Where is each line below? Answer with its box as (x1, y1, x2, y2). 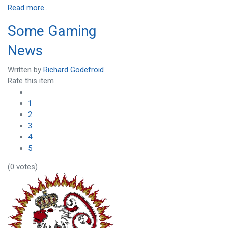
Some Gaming (8, 22, 96, 39)
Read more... (8, 3, 49, 12)
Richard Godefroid (43, 65, 104, 75)
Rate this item (8, 76, 54, 86)
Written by (8, 65, 43, 75)
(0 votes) (8, 162, 38, 172)
